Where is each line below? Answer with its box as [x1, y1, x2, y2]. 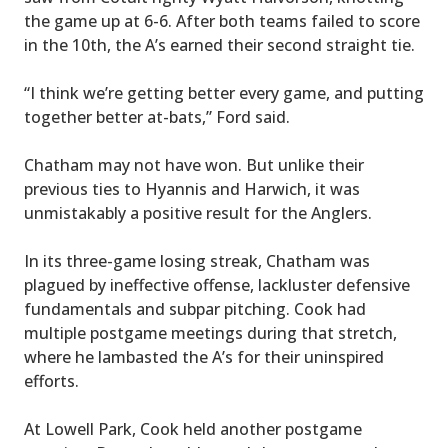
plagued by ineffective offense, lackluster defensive [24, 274, 410, 297]
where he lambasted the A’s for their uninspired [24, 346, 384, 369]
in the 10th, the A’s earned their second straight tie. [24, 34, 415, 57]
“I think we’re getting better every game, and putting [24, 82, 424, 105]
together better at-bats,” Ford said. [24, 106, 290, 129]
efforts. [24, 370, 79, 393]
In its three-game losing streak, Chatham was [24, 250, 370, 273]
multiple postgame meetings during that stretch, [24, 322, 397, 345]
